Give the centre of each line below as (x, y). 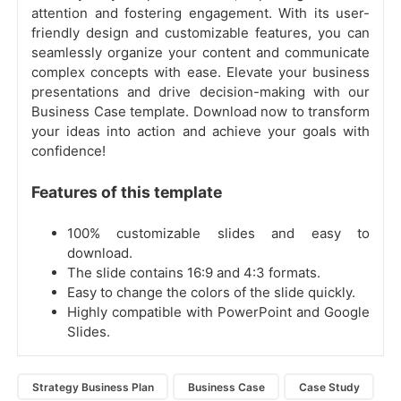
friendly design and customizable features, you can (200, 33)
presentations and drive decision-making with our (200, 92)
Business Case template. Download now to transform (200, 112)
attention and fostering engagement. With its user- (200, 13)
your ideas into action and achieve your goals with (200, 132)
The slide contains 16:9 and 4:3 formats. (194, 273)
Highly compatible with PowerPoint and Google (218, 312)
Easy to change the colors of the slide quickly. (211, 293)
